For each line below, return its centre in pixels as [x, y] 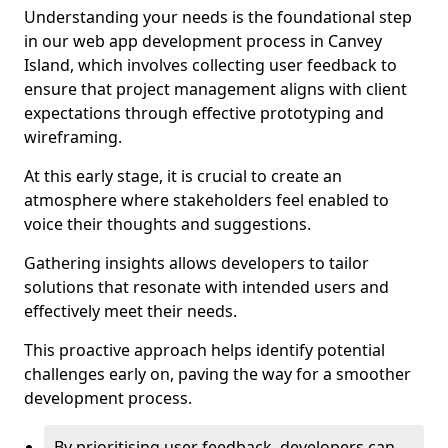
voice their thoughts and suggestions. [167, 224]
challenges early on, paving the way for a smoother [217, 374]
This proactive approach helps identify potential [204, 350]
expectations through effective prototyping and [204, 113]
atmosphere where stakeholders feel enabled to [206, 200]
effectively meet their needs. [130, 311]
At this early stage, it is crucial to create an [183, 176]
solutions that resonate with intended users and [206, 287]
